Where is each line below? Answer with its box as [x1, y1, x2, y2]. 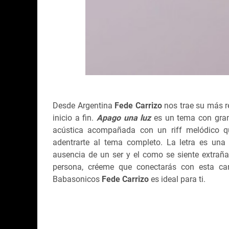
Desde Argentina [53, 100, 112, 110]
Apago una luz [97, 112, 151, 123]
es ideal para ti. [151, 174, 208, 184]
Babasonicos [53, 174, 102, 184]
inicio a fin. [53, 112, 97, 123]
